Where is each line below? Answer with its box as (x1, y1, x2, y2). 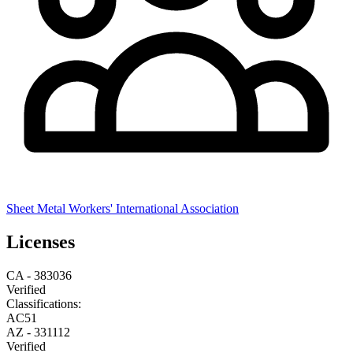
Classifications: (6, 296, 81, 310)
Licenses (6, 231, 75, 252)
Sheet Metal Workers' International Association (6, 201, 239, 215)
